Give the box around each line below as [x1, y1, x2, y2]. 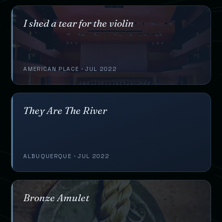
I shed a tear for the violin [23, 16, 134, 29]
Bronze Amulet [23, 191, 90, 204]
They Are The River [23, 104, 108, 116]
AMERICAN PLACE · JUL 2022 [23, 65, 116, 72]
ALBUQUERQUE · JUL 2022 [23, 152, 109, 160]
